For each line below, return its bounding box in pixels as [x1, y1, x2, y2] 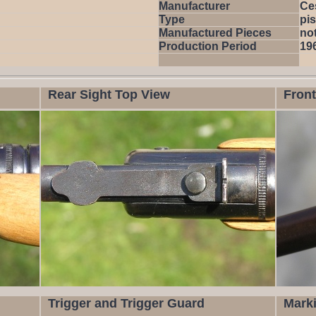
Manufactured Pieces [159, 27, 272, 39]
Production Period [159, 40, 257, 52]
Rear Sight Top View [48, 87, 170, 102]
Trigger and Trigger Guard [48, 296, 205, 310]
